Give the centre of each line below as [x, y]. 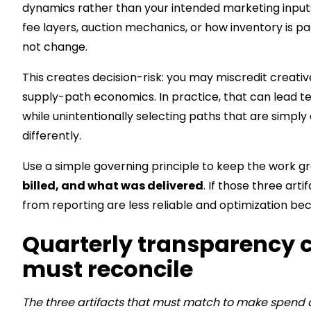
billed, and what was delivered [113, 186]
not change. [55, 47]
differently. [52, 136]
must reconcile [108, 269]
